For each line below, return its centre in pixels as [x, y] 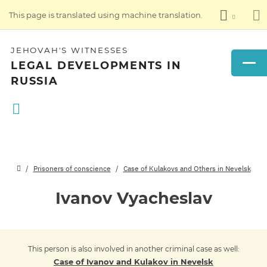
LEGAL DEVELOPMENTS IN [96, 65]
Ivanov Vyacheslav [133, 198]
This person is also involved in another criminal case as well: [133, 249]
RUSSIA [35, 81]
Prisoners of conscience [72, 168]
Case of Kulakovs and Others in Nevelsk [187, 168]
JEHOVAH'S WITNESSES [70, 50]
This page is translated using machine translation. [106, 15]
